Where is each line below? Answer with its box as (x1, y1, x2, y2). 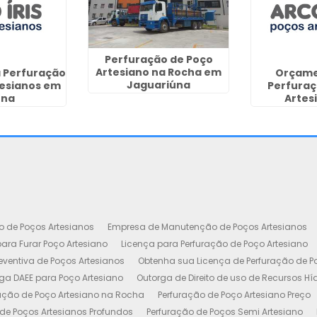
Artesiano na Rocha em (96, 64, 222, 79)
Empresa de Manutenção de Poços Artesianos (107, 221, 307, 234)
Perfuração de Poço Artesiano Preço (157, 289, 311, 301)
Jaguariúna (127, 77, 191, 92)
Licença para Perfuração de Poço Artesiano (120, 238, 308, 250)
